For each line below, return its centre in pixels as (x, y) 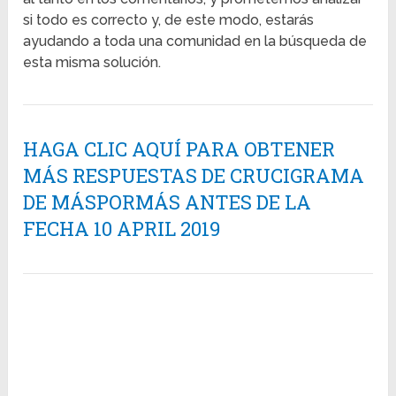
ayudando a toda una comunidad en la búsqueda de (195, 42)
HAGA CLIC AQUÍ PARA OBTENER (179, 149)
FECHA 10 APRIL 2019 (122, 229)
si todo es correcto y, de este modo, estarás (169, 20)
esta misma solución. (92, 63)
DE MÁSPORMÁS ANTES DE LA (168, 202)
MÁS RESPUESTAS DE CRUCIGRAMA (194, 176)
